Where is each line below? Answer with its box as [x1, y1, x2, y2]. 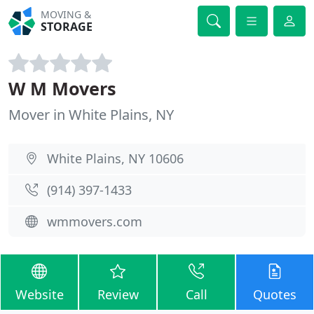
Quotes [253, 286, 296, 303]
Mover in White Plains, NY [8, 105, 174, 124]
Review [97, 286, 139, 303]
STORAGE [41, 19, 93, 34]
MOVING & [41, 8, 92, 21]
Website [15, 286, 64, 303]
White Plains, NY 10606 [47, 150, 184, 167]
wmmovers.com [47, 213, 142, 230]
